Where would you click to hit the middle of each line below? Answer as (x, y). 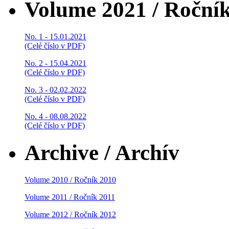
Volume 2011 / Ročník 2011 (70, 197)
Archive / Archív (102, 153)
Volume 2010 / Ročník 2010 (70, 180)
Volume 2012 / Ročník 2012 (70, 215)
